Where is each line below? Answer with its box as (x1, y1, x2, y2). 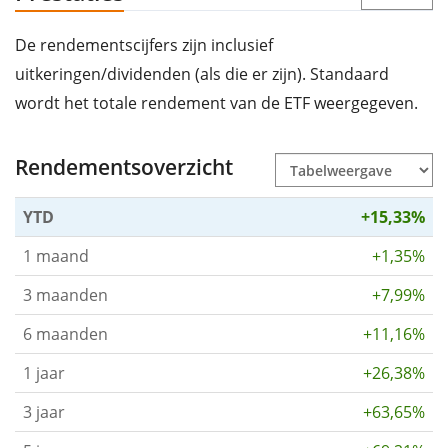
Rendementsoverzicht (15, 152, 233, 181)
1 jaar (23, 361, 65, 384)
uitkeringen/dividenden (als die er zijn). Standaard (15, 62, 389, 85)
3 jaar (23, 400, 65, 423)
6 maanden (23, 322, 108, 345)
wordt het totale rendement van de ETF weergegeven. (15, 91, 418, 114)
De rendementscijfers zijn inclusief (15, 33, 273, 56)
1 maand (23, 244, 89, 267)
